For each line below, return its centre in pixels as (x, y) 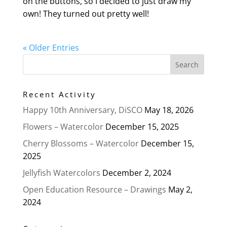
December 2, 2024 (137, 173)
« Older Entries (51, 47)
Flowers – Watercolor (63, 126)
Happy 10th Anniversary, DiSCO (82, 110)
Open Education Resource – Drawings (94, 189)
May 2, (180, 189)
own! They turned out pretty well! (86, 13)
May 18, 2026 (169, 110)
